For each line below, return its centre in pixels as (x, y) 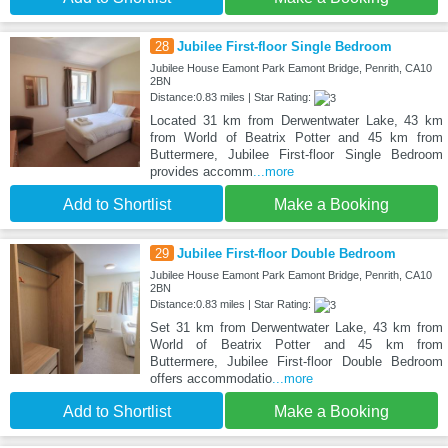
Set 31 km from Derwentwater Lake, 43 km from (296, 328)
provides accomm (201, 171)
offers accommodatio (210, 379)
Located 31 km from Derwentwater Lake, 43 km (296, 120)
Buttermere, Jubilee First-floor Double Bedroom (296, 362)
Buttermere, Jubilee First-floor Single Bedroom (296, 154)
